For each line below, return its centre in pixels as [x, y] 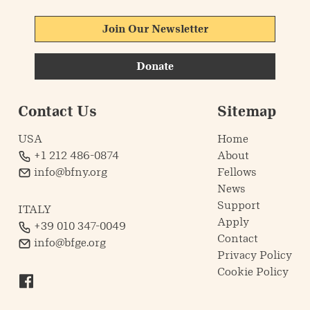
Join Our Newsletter [155, 29]
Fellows [237, 172]
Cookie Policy [253, 272]
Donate [155, 66]
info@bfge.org [70, 243]
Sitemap [247, 111]
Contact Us [57, 111]
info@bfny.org [70, 172]
